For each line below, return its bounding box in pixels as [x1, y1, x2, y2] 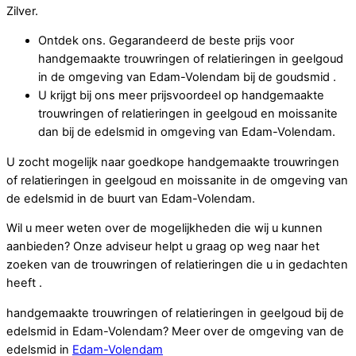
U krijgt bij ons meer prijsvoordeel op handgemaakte [38, 88, 324, 103]
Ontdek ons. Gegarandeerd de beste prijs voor [38, 33, 294, 48]
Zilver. [6, 3, 38, 18]
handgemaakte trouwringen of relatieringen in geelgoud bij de [6, 305, 344, 320]
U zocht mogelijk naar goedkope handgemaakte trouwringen [6, 154, 339, 169]
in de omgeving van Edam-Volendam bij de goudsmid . [38, 70, 336, 85]
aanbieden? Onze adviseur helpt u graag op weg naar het [6, 239, 319, 254]
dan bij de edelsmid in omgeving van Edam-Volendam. [38, 125, 335, 140]
